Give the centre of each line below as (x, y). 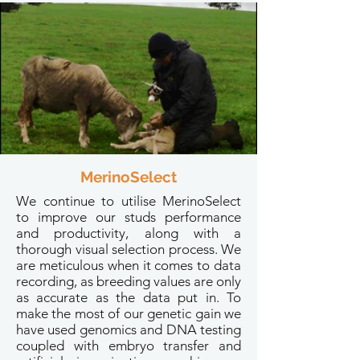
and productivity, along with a (129, 233)
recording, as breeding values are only (129, 281)
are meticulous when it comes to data (129, 265)
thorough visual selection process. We (129, 249)
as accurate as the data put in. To (129, 297)
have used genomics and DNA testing (129, 329)
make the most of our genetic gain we (129, 313)
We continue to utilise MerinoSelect (129, 201)
